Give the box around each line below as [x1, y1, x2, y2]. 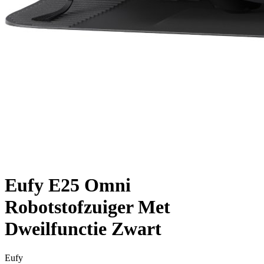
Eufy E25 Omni [5, 174, 131, 196]
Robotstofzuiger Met [5, 196, 170, 218]
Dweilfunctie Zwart [5, 218, 161, 240]
